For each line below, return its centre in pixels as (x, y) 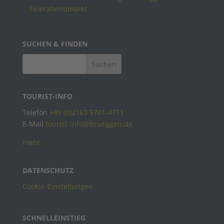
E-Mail (34, 124)
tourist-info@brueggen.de (89, 124)
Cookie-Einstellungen (57, 186)
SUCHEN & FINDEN (55, 44)
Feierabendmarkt (58, 8)
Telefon (36, 112)
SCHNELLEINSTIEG (54, 218)
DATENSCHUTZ (48, 170)
